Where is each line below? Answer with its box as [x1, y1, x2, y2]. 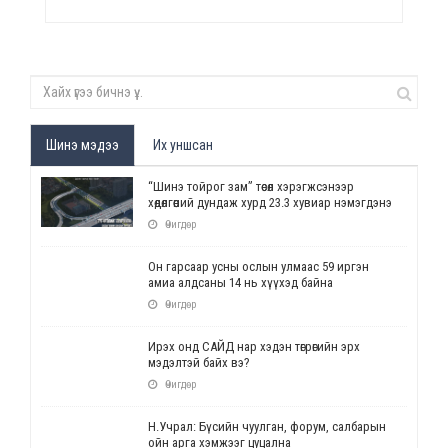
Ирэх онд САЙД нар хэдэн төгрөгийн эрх [147, 338, 360, 354]
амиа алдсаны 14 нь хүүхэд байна [147, 274, 333, 290]
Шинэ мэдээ [46, 136, 119, 153]
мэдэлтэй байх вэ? [147, 354, 250, 370]
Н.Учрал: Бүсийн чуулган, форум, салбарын [147, 418, 386, 434]
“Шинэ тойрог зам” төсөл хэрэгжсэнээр [147, 178, 354, 194]
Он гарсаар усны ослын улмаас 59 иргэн [147, 258, 369, 274]
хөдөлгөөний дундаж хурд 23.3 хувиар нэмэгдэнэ [147, 194, 392, 210]
